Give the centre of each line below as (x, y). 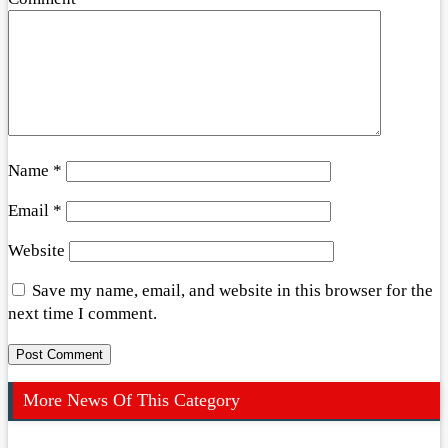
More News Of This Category (131, 399)
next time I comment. (82, 313)
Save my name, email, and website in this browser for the (232, 290)
